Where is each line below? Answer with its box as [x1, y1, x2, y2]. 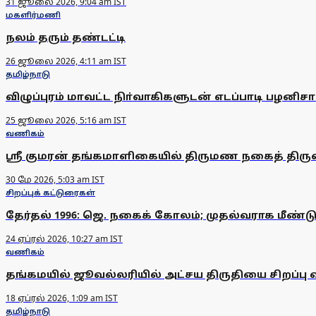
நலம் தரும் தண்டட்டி [6, 30, 126, 44]
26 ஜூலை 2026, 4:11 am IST [6, 55, 126, 68]
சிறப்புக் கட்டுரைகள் [6, 187, 95, 198]
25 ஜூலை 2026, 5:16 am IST [6, 114, 126, 127]
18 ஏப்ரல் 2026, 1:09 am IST [6, 292, 118, 305]
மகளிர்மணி [6, 9, 61, 20]
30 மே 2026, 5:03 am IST [6, 174, 104, 186]
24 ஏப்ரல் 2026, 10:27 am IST [6, 233, 123, 245]
